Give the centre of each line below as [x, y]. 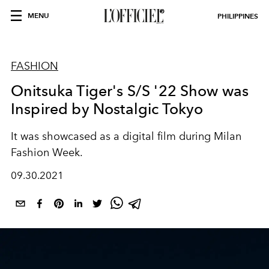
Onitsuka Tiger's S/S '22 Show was [130, 91]
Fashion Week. [47, 153]
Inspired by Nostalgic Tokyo [107, 109]
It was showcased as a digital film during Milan [126, 136]
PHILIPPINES [238, 16]
